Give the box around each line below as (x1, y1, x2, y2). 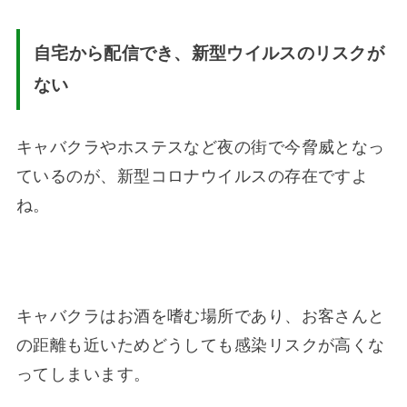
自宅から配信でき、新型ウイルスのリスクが (34, 44, 385, 64)
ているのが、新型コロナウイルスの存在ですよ (15, 166, 369, 185)
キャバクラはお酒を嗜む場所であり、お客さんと (15, 306, 385, 325)
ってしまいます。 (15, 364, 151, 383)
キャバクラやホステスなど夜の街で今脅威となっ (15, 137, 385, 156)
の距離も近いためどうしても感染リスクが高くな (15, 335, 385, 354)
